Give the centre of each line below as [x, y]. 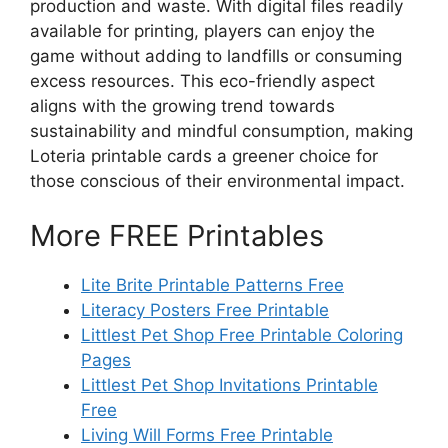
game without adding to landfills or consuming [216, 55]
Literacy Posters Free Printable [205, 310]
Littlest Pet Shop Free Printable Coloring [242, 335]
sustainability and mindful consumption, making [221, 130]
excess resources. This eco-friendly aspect [202, 80]
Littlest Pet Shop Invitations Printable [229, 385]
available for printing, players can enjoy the [202, 30]
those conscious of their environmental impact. [217, 180]
